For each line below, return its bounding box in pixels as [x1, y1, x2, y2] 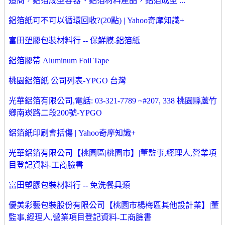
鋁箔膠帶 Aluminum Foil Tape [9, 56, 109, 65]
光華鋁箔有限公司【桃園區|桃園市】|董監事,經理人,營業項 [9, 149, 216, 158]
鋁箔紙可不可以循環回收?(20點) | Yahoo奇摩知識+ [9, 16, 184, 25]
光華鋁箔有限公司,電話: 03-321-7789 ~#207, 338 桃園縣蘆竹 [9, 96, 217, 105]
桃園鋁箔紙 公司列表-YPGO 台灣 [9, 76, 126, 85]
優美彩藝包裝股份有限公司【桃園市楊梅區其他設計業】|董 [9, 201, 219, 210]
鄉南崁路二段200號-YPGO [9, 108, 102, 118]
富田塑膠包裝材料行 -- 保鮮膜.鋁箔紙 [9, 36, 140, 45]
